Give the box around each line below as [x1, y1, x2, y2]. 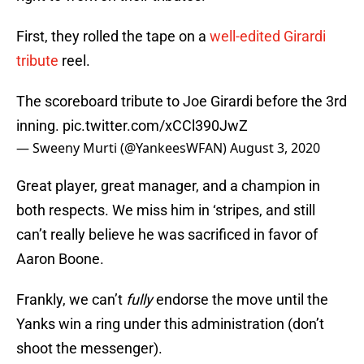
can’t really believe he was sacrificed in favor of [16, 226, 318, 244]
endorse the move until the [156, 291, 328, 309]
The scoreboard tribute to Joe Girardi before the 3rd [16, 93, 347, 110]
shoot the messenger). [16, 340, 162, 357]
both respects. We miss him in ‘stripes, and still [16, 201, 315, 219]
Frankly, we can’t [16, 291, 126, 309]
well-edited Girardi [210, 28, 326, 45]
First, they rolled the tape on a [16, 28, 210, 45]
